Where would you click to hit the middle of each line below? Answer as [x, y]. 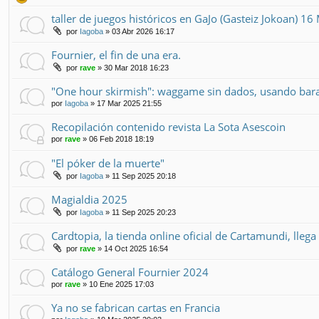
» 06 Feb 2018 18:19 [117, 138]
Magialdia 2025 [89, 199]
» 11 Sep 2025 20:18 [140, 176]
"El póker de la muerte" [108, 163]
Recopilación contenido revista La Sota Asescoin [168, 126]
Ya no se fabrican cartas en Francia [136, 307]
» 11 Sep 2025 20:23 [140, 212]
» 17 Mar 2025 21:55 [125, 103]
